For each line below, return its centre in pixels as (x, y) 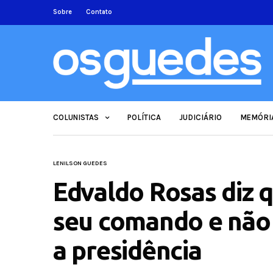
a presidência (127, 250)
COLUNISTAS (76, 118)
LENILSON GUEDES (80, 163)
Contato (99, 12)
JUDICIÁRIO (200, 118)
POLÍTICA (144, 118)
